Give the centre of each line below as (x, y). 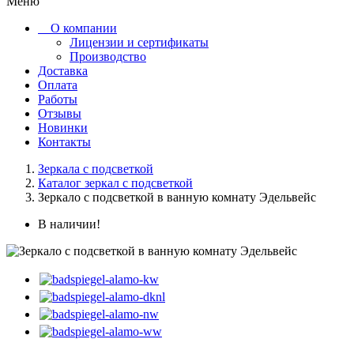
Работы (58, 99)
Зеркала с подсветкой (96, 168)
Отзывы (60, 113)
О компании (84, 28)
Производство (108, 56)
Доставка (63, 70)
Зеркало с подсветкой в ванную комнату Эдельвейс (177, 197)
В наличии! (69, 224)
